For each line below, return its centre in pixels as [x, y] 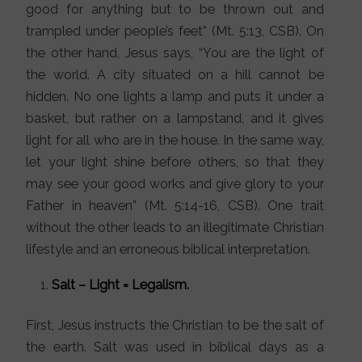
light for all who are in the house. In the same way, [175, 141]
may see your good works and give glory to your [175, 184]
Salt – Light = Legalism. [120, 285]
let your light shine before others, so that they [175, 162]
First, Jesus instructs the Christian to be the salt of [175, 326]
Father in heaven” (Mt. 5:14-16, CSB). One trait [175, 206]
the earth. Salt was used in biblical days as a [175, 347]
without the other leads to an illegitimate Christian [175, 228]
